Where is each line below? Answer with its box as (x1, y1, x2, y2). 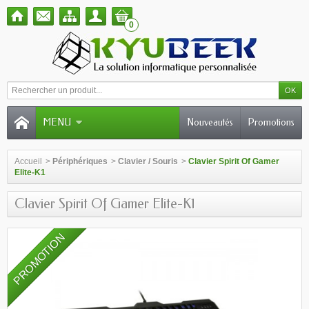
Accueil (14, 157, 42, 166)
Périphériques (52, 157, 108, 166)
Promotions (248, 117, 295, 128)
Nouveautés (187, 117, 233, 128)
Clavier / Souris (118, 157, 178, 166)
